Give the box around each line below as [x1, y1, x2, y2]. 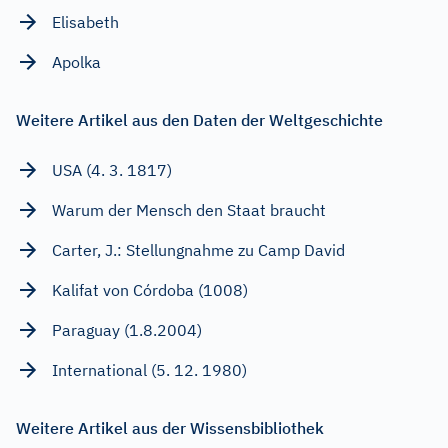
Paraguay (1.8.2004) [52, 319, 202, 340]
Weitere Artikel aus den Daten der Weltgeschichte [16, 109, 383, 130]
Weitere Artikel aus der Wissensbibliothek [16, 417, 324, 438]
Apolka [52, 51, 101, 72]
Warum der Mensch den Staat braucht [52, 199, 326, 220]
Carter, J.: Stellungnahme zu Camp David [52, 239, 345, 260]
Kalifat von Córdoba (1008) [52, 279, 248, 300]
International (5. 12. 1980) [52, 359, 247, 380]
